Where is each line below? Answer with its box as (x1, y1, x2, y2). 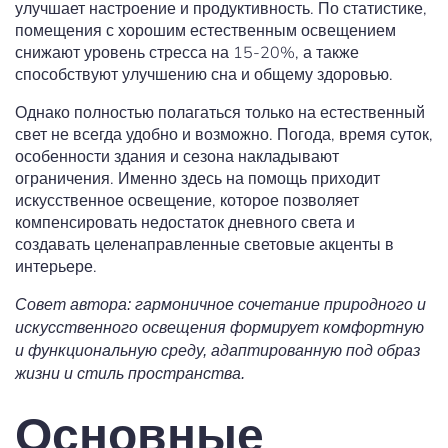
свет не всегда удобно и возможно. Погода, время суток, (15, 124, 433, 145)
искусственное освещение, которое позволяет (15, 190, 359, 211)
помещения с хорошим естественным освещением (15, 20, 396, 41)
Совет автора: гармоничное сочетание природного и (15, 296, 426, 314)
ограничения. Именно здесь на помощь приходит (15, 168, 380, 189)
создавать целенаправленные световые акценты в (15, 234, 394, 255)
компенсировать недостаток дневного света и (15, 212, 355, 233)
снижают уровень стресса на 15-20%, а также (15, 42, 359, 63)
